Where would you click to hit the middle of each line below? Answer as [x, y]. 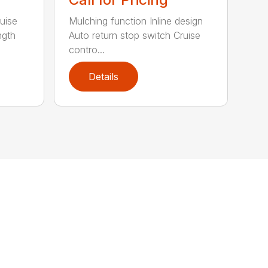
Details [104, 77]
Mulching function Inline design [136, 21]
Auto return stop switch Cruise [135, 36]
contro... [87, 50]
